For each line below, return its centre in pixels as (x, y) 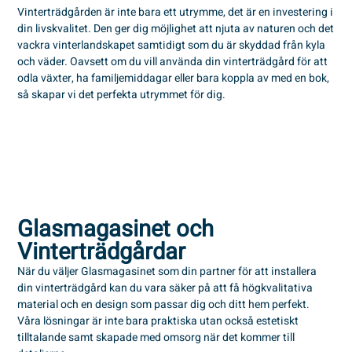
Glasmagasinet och (116, 229)
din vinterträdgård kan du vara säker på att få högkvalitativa (165, 288)
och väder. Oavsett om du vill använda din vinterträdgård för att (173, 62)
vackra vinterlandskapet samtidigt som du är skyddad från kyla (172, 46)
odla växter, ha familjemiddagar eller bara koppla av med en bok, (174, 79)
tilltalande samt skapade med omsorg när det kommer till (158, 338)
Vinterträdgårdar (102, 252)
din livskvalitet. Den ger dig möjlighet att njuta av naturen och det (176, 29)
